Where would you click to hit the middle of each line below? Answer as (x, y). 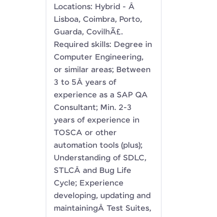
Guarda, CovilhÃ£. (88, 32)
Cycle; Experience (89, 183)
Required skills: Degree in (103, 45)
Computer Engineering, (99, 57)
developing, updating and (102, 196)
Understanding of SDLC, (100, 158)
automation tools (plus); (98, 146)
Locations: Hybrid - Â (94, 7)
